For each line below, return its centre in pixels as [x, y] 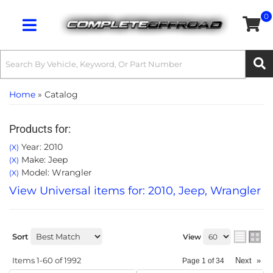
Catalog [61, 94]
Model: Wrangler [55, 172]
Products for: [40, 129]
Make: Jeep [43, 160]
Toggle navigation [57, 32]
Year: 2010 [41, 147]
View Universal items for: [79, 191]
